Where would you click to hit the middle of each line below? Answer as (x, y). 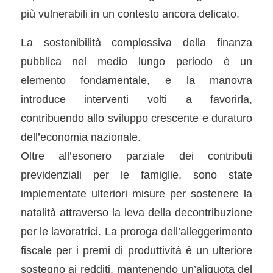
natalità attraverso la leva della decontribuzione (136, 212)
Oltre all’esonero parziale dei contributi (136, 155)
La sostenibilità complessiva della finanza (136, 42)
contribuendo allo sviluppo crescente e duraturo (136, 118)
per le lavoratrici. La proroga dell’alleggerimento (136, 231)
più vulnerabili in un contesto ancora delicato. (130, 13)
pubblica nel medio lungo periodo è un (136, 61)
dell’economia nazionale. (80, 136)
